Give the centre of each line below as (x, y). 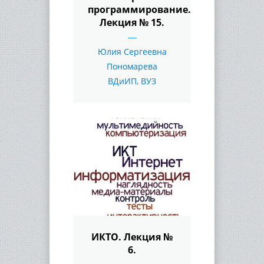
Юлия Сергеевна (132, 51)
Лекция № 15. (132, 22)
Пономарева (132, 66)
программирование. (139, 9)
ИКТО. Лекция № (132, 237)
